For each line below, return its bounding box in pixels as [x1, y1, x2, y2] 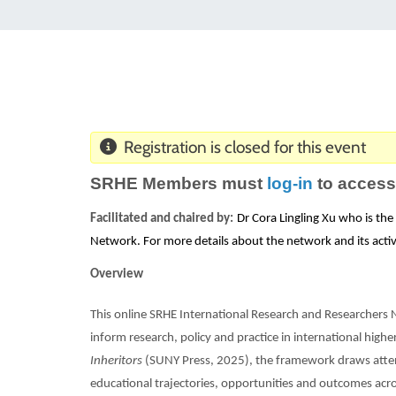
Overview [90, 267, 143, 281]
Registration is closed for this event [116, 137, 366, 158]
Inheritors [90, 354, 142, 368]
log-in [267, 173, 313, 193]
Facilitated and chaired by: [90, 211, 233, 225]
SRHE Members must [90, 173, 267, 193]
